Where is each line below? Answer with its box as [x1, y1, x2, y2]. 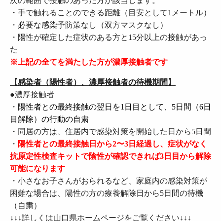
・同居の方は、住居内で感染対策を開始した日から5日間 [10, 127, 211, 136]
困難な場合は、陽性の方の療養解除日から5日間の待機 [10, 188, 203, 197]
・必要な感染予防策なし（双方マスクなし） [10, 20, 168, 29]
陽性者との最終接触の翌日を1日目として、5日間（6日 [18, 102, 211, 111]
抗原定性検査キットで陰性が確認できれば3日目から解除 [10, 151, 211, 160]
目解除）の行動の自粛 [10, 114, 89, 123]
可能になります [10, 164, 65, 173]
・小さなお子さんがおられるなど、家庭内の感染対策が [10, 176, 207, 185]
